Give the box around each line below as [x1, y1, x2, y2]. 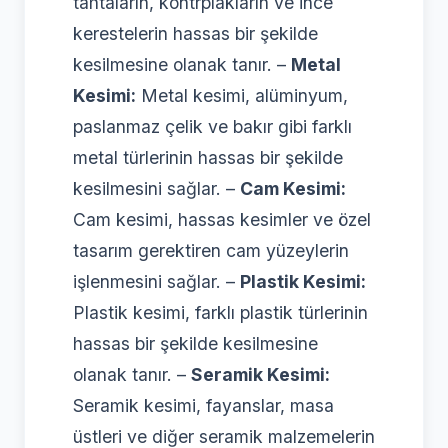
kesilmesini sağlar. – [73, 177, 240, 199]
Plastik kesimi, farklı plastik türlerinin [73, 301, 368, 323]
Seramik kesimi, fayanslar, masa [73, 394, 334, 416]
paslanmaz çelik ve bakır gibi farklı [73, 115, 352, 137]
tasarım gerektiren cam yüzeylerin [73, 239, 349, 261]
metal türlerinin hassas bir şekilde [73, 146, 343, 168]
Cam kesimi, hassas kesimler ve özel [73, 208, 371, 230]
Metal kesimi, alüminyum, [136, 84, 348, 106]
